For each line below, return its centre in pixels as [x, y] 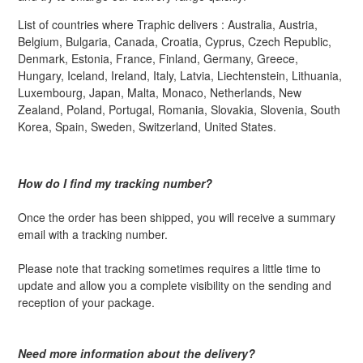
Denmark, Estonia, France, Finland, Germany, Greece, [158, 59]
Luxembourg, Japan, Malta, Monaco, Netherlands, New [160, 93]
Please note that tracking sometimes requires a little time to [169, 269]
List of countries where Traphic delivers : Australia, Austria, [168, 25]
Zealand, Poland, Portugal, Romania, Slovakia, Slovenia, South [179, 110]
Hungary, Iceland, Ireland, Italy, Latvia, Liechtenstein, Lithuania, [180, 76]
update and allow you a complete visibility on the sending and [175, 286]
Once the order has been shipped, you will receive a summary [177, 218]
